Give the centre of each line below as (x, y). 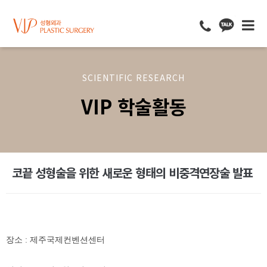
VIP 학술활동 (133, 106)
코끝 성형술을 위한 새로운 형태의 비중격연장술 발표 (132, 173)
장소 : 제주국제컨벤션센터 (57, 240)
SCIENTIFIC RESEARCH (133, 77)
